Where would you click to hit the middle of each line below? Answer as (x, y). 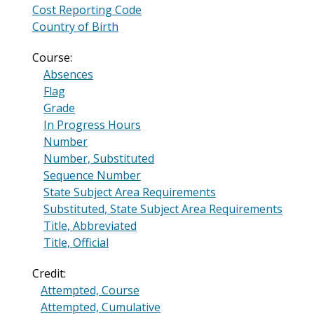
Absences (68, 75)
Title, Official (76, 243)
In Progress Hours (92, 125)
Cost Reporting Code (87, 10)
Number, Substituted (99, 159)
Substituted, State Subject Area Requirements (163, 209)
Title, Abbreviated (90, 226)
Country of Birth (75, 27)
